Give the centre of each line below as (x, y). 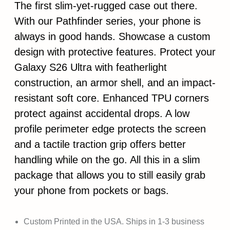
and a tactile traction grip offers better (100, 144)
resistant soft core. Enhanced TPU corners (112, 98)
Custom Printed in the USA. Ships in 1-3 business (114, 221)
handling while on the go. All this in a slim (107, 159)
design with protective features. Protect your (115, 52)
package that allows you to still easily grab (110, 175)
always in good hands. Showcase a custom (112, 36)
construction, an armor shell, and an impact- (115, 82)
